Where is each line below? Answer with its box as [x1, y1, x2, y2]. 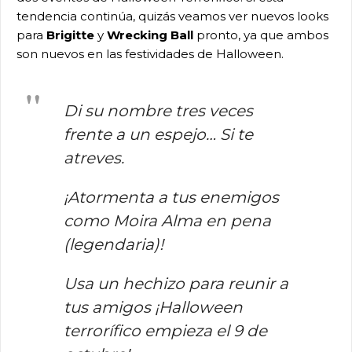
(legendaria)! [64, 235, 163, 254]
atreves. [64, 148, 124, 167]
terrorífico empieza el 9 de [64, 321, 267, 340]
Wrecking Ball [107, 27, 193, 42]
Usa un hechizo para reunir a [64, 274, 288, 293]
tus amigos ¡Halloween [64, 298, 243, 317]
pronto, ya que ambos [193, 27, 328, 42]
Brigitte [46, 27, 94, 42]
